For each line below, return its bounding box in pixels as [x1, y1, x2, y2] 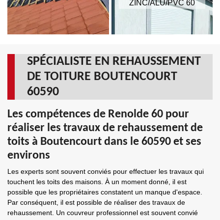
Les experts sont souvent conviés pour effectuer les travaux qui [7, 167, 204, 175]
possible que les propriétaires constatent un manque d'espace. [7, 188, 202, 196]
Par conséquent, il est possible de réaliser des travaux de [7, 198, 185, 206]
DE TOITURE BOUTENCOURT [27, 70, 177, 83]
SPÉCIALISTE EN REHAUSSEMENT [27, 55, 201, 68]
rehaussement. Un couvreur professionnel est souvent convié [7, 209, 198, 217]
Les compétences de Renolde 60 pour [7, 109, 189, 120]
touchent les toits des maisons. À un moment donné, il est [7, 178, 187, 186]
